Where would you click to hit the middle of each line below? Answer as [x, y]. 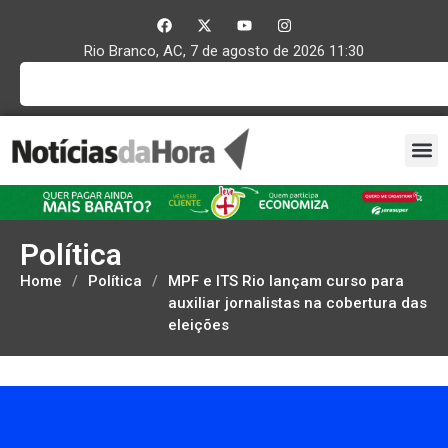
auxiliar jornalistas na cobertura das [297, 302]
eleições [198, 324]
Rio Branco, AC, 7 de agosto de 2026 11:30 [224, 51]
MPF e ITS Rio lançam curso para [286, 280]
